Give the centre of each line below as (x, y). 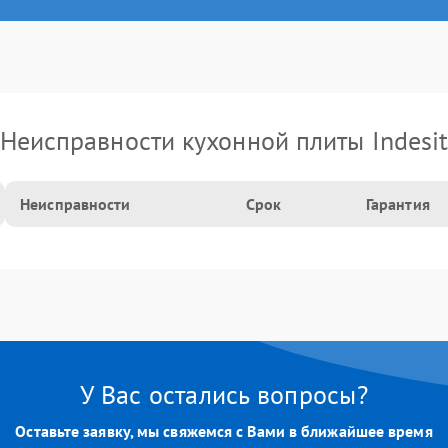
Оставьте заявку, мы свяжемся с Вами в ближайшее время (224, 431)
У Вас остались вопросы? (224, 394)
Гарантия (397, 204)
